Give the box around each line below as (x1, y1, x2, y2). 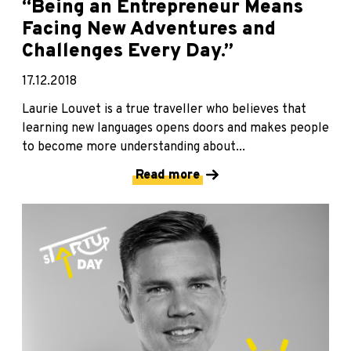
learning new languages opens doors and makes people (22, 120, 329, 136)
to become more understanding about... (22, 139, 245, 155)
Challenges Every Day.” (22, 39, 233, 63)
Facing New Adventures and (22, 17, 276, 42)
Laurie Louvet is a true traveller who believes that (22, 101, 306, 118)
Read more (136, 167, 200, 183)
